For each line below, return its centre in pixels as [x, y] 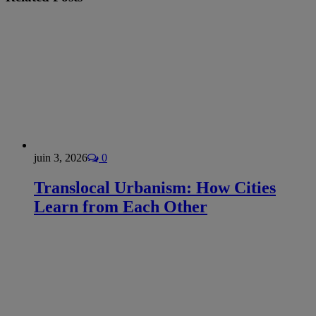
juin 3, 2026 [61, 157]
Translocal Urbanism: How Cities [155, 187]
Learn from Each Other [121, 206]
